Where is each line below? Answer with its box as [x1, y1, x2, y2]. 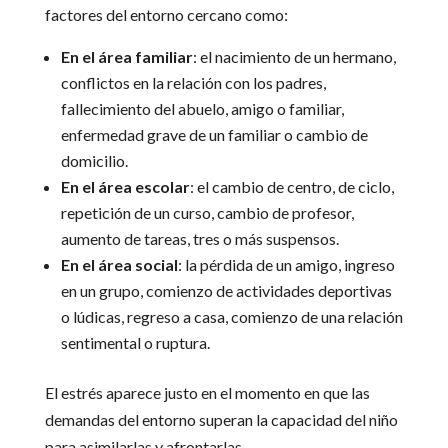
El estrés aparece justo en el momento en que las [44, 383, 370, 403]
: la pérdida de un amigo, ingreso [177, 255, 395, 275]
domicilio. [60, 151, 128, 171]
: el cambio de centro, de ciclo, [189, 177, 394, 197]
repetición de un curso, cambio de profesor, [60, 203, 354, 223]
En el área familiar [60, 47, 193, 67]
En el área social [60, 255, 178, 275]
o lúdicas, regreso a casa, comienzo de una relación [60, 307, 403, 327]
